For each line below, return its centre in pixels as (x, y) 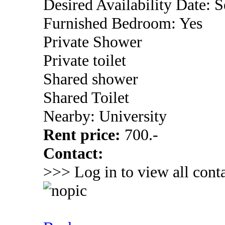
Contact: (73, 153)
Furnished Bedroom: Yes (123, 23)
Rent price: (84, 135)
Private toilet (85, 60)
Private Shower (93, 42)
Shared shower (91, 79)
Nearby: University (105, 116)
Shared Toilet (86, 97)
